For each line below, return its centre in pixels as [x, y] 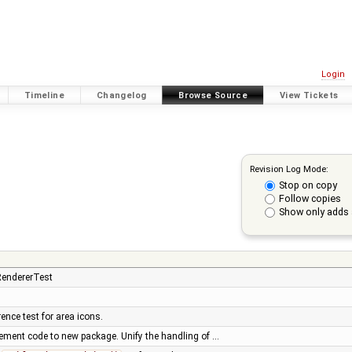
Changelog [121, 95]
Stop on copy [308, 185]
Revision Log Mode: [289, 169]
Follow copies [310, 199]
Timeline [44, 95]
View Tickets [309, 95]
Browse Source [213, 95]
